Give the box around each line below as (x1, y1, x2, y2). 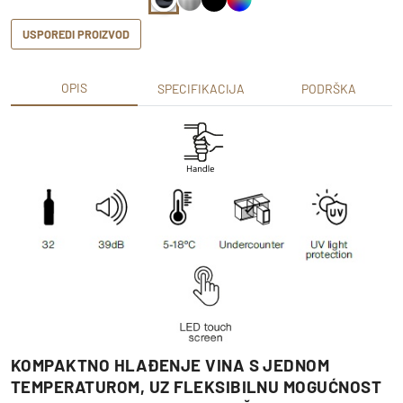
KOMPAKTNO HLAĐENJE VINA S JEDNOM (11, 354, 330, 376)
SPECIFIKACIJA (157, 81, 246, 97)
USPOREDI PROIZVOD (22, 27, 130, 42)
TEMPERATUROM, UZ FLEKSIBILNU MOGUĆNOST (11, 376, 382, 398)
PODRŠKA (300, 81, 356, 97)
